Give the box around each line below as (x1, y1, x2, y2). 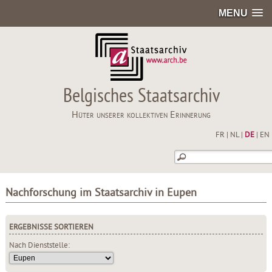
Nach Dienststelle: (8, 241, 70, 251)
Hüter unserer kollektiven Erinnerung (72, 109, 211, 121)
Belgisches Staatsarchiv (63, 85, 220, 109)
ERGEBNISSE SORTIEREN (8, 223, 93, 233)
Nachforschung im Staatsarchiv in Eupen (5, 187, 197, 200)
